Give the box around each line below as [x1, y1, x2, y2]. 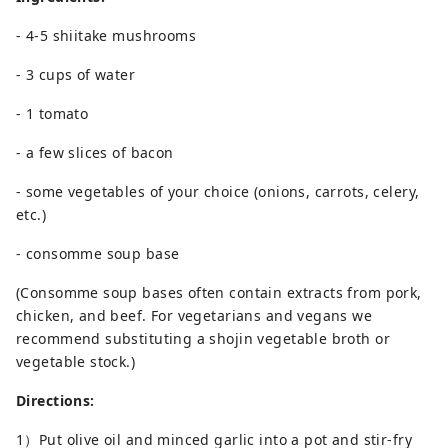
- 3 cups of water [16, 65, 136, 85]
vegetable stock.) [16, 352, 136, 372]
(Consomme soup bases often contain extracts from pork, [16, 283, 422, 303]
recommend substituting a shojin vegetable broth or [16, 329, 391, 349]
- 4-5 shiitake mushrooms [16, 26, 197, 46]
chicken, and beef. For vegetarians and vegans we [16, 306, 373, 326]
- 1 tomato [16, 104, 89, 124]
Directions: [16, 391, 95, 411]
